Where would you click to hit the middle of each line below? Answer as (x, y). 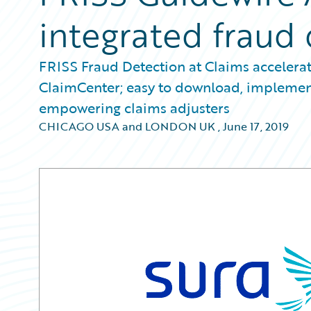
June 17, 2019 (256, 126)
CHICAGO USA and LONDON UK (127, 126)
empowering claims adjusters (134, 108)
